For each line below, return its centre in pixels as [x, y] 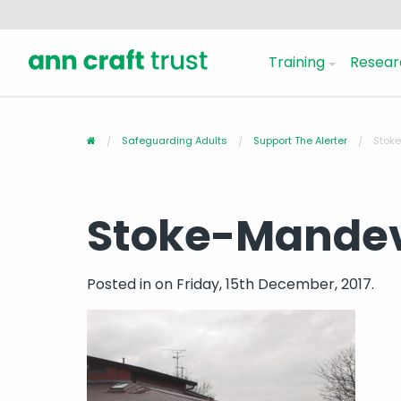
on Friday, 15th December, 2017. [264, 285]
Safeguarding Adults [175, 141]
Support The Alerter [300, 141]
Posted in [121, 285]
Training [297, 62]
